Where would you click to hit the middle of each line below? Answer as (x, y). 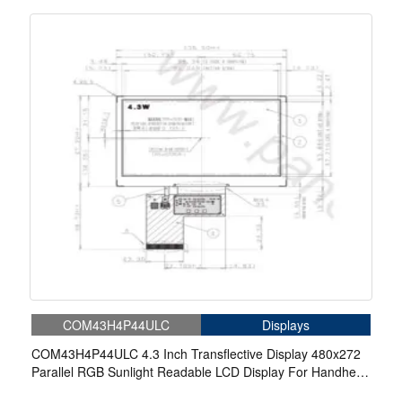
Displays (286, 325)
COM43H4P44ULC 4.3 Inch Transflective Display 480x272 (196, 354)
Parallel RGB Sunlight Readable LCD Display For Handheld (199, 372)
